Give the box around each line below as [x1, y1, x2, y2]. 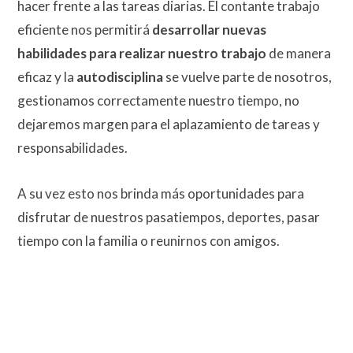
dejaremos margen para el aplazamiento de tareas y [17, 115, 320, 132]
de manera [266, 44, 331, 61]
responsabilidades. [17, 139, 128, 156]
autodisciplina [76, 68, 163, 85]
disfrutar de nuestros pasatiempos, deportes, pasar [17, 208, 320, 225]
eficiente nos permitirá [17, 20, 152, 38]
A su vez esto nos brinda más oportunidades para [17, 184, 304, 202]
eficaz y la [17, 68, 76, 85]
